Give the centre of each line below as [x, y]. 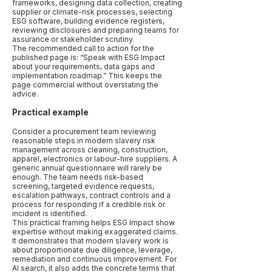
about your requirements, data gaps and [83, 66]
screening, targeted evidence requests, [83, 186]
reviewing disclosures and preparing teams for [96, 30]
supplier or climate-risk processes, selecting [92, 12]
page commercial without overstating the [85, 85]
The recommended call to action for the [83, 48]
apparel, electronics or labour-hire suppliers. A [95, 159]
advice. [25, 94]
